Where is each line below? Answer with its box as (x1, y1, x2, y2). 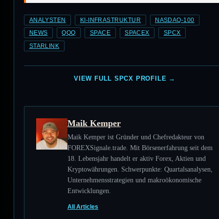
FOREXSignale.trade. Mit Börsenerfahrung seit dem (67, 144, 213, 152)
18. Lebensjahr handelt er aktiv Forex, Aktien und (67, 154, 206, 163)
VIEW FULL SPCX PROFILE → (74, 74, 175, 82)
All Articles (67, 203, 98, 210)
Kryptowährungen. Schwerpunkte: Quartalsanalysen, (67, 165, 213, 174)
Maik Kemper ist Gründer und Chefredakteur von (67, 133, 204, 141)
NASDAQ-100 (155, 17, 195, 23)
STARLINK (29, 43, 60, 49)
